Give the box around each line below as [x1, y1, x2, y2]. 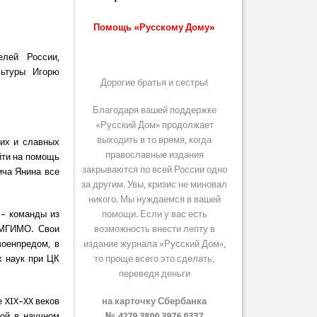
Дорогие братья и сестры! [100, 77, 209, 88]
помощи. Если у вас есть [101, 209, 207, 220]
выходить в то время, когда [97, 134, 212, 146]
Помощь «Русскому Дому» [93, 22, 216, 33]
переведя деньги [118, 268, 190, 279]
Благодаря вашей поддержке [92, 105, 217, 116]
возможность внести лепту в [93, 224, 215, 235]
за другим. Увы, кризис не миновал [81, 179, 228, 190]
